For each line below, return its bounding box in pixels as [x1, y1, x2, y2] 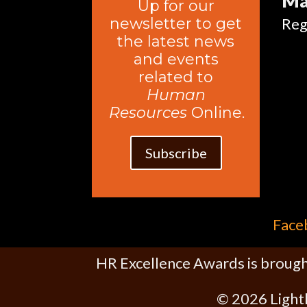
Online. [187, 103, 245, 123]
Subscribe [145, 145, 207, 162]
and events [133, 50, 219, 69]
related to [138, 68, 214, 87]
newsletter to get [110, 14, 243, 34]
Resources [109, 103, 188, 123]
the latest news [117, 32, 235, 51]
